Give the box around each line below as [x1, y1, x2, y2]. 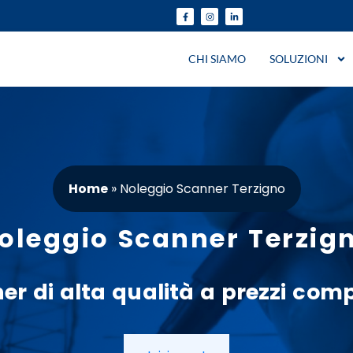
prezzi [221, 277, 287, 307]
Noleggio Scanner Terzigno [119, 179, 285, 198]
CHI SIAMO [188, 52, 246, 65]
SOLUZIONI [269, 52, 328, 65]
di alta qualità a [27, 277, 221, 307]
